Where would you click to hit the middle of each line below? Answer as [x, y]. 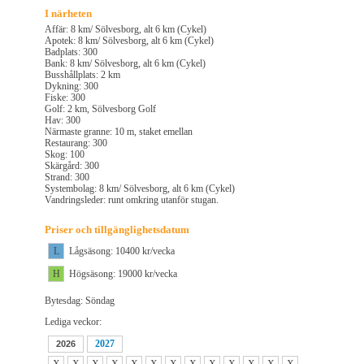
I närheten [68, 14]
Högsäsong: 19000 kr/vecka [123, 274]
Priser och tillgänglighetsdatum [117, 230]
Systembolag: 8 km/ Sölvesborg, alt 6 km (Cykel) [140, 189]
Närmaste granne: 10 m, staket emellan [119, 132]
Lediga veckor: [73, 322]
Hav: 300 [63, 121]
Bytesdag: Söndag [80, 301]
